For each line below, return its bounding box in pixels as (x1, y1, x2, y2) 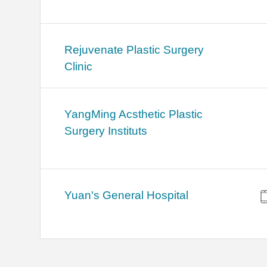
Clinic (64, 60, 93, 73)
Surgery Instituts (64, 125, 148, 138)
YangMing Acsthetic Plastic (64, 108, 203, 121)
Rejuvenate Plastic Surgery (64, 44, 204, 57)
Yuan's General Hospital (64, 189, 189, 202)
